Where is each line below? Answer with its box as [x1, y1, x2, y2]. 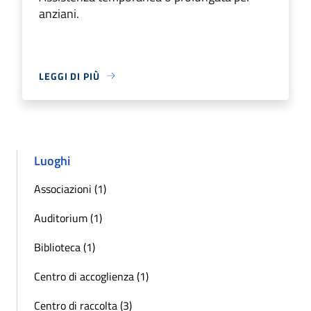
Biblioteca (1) [34, 238, 95, 255]
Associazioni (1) [34, 180, 106, 197]
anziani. [39, 3, 79, 23]
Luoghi [34, 151, 70, 170]
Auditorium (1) [34, 209, 102, 226]
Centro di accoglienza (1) [34, 267, 149, 285]
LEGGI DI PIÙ [39, 68, 100, 83]
